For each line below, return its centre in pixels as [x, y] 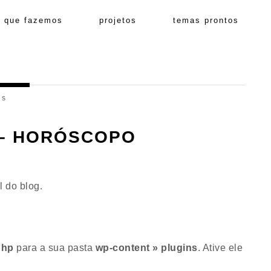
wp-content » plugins [146, 248]
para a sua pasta [54, 248]
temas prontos [206, 20]
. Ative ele [220, 248]
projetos [118, 20]
